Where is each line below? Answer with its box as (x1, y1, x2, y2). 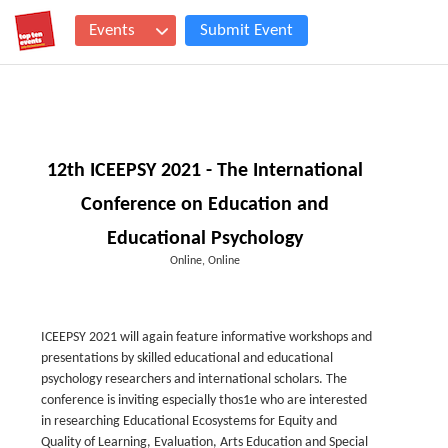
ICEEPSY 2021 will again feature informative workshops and (41, 330, 372, 345)
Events (89, 22, 135, 39)
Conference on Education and (81, 195, 330, 215)
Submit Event (200, 22, 293, 39)
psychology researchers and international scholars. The (41, 372, 347, 387)
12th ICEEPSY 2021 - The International (47, 161, 364, 181)
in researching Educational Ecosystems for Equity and (41, 414, 337, 429)
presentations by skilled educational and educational (41, 351, 333, 366)
